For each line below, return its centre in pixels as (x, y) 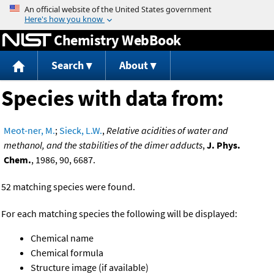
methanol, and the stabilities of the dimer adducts (103, 145)
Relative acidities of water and (167, 131)
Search (67, 65)
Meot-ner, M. (29, 131)
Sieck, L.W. (81, 131)
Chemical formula (67, 253)
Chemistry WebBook (117, 40)
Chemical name (62, 238)
